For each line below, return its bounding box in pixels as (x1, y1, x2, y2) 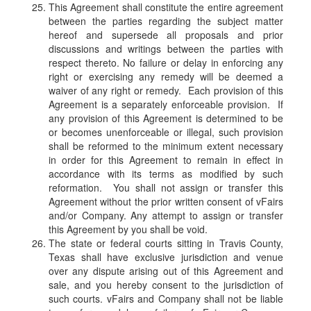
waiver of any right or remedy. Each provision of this (49, 83, 283, 98)
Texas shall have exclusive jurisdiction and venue (49, 250, 283, 264)
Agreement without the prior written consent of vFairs (49, 194, 283, 209)
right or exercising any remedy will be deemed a (49, 69, 283, 84)
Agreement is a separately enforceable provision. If (49, 97, 283, 112)
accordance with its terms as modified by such (49, 167, 283, 181)
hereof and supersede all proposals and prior (49, 28, 283, 42)
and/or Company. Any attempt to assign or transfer (49, 208, 283, 223)
